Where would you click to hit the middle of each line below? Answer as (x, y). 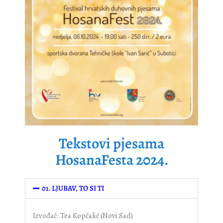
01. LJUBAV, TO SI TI (73, 188)
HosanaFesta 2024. (111, 160)
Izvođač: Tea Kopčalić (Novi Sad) (83, 216)
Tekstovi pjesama (111, 144)
